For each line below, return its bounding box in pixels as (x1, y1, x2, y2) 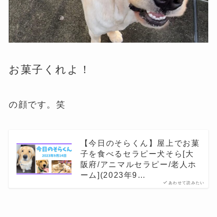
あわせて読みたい (168, 180, 205, 185)
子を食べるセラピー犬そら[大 (80, 149, 194, 158)
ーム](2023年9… (80, 170, 146, 179)
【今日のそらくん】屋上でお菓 (80, 138, 200, 147)
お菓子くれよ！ (8, 63, 91, 76)
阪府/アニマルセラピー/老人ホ (80, 159, 197, 169)
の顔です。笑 (8, 99, 66, 109)
